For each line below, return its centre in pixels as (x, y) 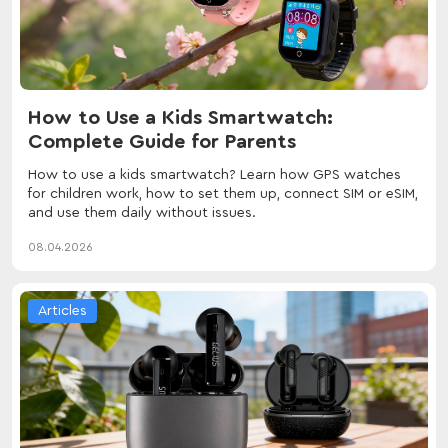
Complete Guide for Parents (162, 141)
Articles (62, 310)
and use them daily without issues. (142, 212)
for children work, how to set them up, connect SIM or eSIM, (223, 193)
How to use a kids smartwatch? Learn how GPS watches (214, 174)
